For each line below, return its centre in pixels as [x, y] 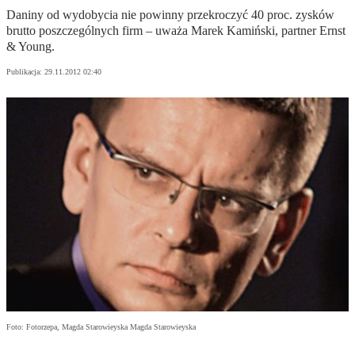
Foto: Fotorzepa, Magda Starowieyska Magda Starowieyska [101, 327]
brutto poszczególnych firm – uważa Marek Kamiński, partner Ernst [176, 31]
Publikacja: [25, 72]
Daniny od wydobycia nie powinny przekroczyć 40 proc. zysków [170, 15]
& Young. [31, 47]
